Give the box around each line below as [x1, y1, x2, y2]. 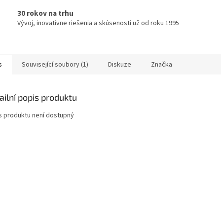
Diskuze [108, 59, 131, 70]
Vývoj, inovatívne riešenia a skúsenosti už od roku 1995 [17, 18, 179, 29]
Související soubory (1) [22, 59, 88, 70]
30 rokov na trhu [17, 8, 74, 19]
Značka [151, 59, 172, 70]
